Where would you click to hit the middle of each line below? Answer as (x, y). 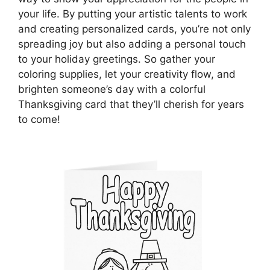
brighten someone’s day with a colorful (112, 89)
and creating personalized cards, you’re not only (134, 29)
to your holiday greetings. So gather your (117, 59)
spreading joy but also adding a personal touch (132, 44)
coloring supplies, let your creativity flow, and (127, 74)
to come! (39, 120)
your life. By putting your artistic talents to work (133, 14)
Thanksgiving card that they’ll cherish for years (131, 105)
